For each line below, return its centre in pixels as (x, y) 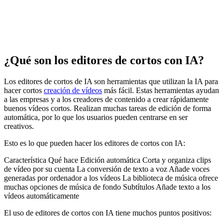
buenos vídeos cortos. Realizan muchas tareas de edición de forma (108, 109)
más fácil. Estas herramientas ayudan (161, 91)
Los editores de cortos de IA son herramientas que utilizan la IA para (111, 82)
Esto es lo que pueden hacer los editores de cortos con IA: (95, 143)
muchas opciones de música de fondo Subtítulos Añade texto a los (107, 187)
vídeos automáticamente (42, 196)
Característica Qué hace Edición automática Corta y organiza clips (108, 160)
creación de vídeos (73, 91)
